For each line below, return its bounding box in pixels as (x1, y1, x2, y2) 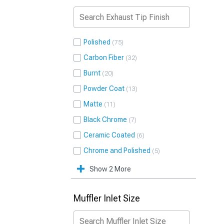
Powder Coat (83, 84, 124, 92)
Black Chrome (83, 115, 127, 123)
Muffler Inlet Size (73, 193, 140, 203)
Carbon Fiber (83, 53, 124, 61)
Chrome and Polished (83, 146, 150, 154)
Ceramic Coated (83, 131, 135, 139)
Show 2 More (89, 165, 131, 173)
